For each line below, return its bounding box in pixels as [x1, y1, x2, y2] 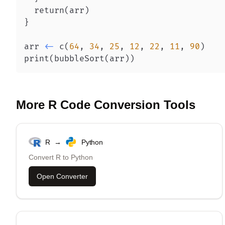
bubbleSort [54, 54, 104, 64]
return [24, 6, 64, 16]
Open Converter [37, 172, 88, 180]
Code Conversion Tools [57, 98, 195, 111]
